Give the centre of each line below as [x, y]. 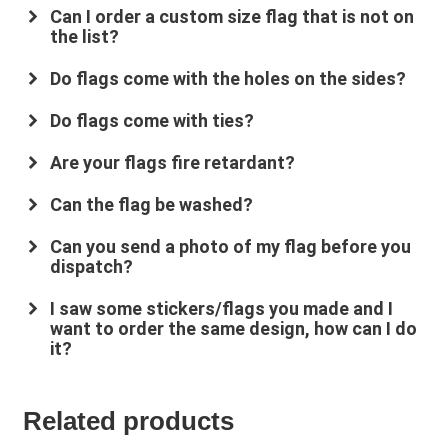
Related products [128, 421]
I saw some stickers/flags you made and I [221, 309]
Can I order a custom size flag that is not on [231, 17]
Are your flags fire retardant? [172, 163]
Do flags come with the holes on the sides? [227, 79]
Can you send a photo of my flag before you [230, 247]
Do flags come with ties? [151, 121]
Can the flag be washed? [151, 205]
